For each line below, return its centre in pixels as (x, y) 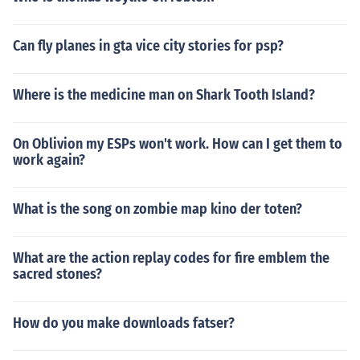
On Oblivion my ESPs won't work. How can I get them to (178, 144)
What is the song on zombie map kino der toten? (157, 209)
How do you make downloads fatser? (124, 323)
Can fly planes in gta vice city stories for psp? (148, 46)
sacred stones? (57, 274)
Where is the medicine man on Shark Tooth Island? (164, 95)
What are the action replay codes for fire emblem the (171, 258)
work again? (49, 160)
